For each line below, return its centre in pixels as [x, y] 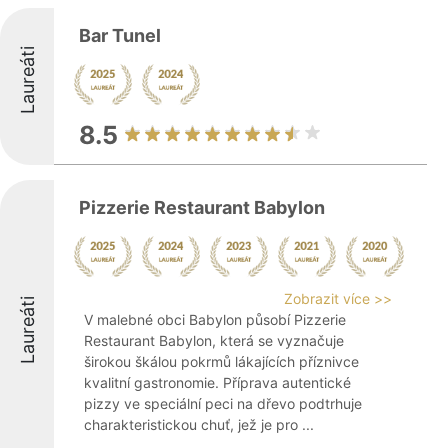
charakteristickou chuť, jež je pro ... [199, 424]
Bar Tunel [120, 35]
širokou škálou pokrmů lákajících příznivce [221, 361]
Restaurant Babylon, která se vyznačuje [214, 340]
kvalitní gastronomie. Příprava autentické [217, 382]
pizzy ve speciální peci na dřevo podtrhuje [223, 403]
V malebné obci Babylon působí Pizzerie [215, 319]
